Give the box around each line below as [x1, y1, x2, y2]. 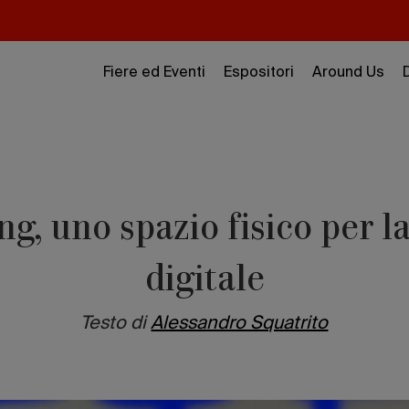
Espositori [224, 66, 294, 80]
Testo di [80, 315, 147, 333]
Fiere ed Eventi [103, 66, 205, 80]
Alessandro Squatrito [151, 315, 329, 333]
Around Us [312, 66, 384, 80]
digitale [144, 254, 265, 299]
